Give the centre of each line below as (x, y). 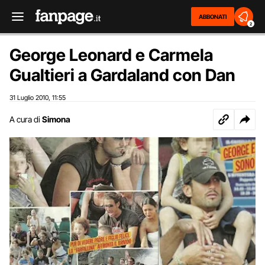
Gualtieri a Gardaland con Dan (122, 75)
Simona (56, 119)
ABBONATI (213, 17)
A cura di (25, 119)
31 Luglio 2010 (29, 98)
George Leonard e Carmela (111, 55)
